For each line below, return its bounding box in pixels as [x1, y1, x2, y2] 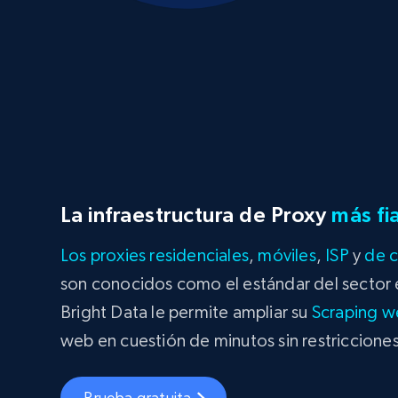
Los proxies [60, 244, 147, 266]
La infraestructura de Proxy [60, 202, 332, 227]
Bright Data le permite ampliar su [60, 301, 312, 322]
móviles [258, 244, 316, 266]
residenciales [149, 244, 250, 266]
